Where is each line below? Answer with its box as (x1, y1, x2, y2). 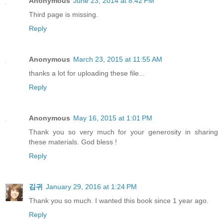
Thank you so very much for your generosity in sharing (29, 128, 218, 136)
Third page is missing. (29, 10, 98, 19)
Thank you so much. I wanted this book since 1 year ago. (29, 197, 209, 205)
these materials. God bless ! (29, 138, 117, 146)
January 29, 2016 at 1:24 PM (46, 183, 137, 191)
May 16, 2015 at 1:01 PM (73, 114, 152, 122)
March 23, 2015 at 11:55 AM (73, 55, 162, 64)
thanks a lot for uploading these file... (29, 69, 145, 78)
